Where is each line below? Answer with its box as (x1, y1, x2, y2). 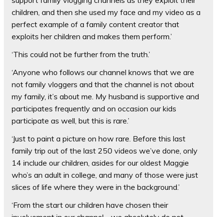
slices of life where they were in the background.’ (12, 182, 180, 192)
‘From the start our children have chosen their (12, 200, 168, 210)
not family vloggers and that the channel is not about (12, 79, 194, 90)
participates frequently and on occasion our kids (12, 104, 176, 114)
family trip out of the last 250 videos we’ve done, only (12, 146, 198, 156)
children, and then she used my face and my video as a (12, 7, 201, 17)
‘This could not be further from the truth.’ (12, 49, 150, 60)
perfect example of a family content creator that (12, 19, 179, 30)
